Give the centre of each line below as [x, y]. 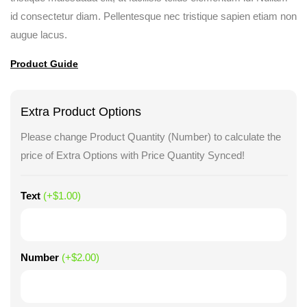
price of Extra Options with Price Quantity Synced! [133, 155]
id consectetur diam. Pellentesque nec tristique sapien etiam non [153, 16]
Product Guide [44, 64]
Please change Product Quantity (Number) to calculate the [151, 137]
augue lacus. [39, 35]
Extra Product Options [81, 112]
